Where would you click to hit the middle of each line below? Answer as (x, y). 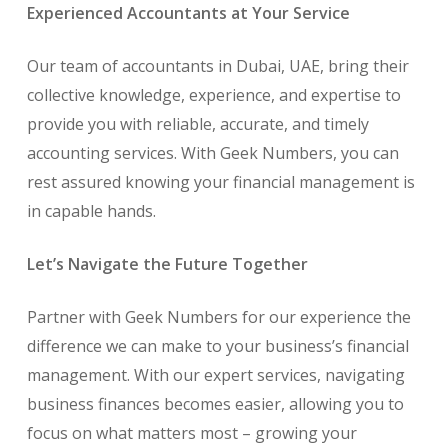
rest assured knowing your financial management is (220, 182)
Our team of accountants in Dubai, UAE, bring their (217, 66)
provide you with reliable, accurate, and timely (197, 124)
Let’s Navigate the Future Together (167, 264)
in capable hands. (91, 211)
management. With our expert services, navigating (215, 375)
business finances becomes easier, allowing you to (215, 404)
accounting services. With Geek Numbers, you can (212, 153)
